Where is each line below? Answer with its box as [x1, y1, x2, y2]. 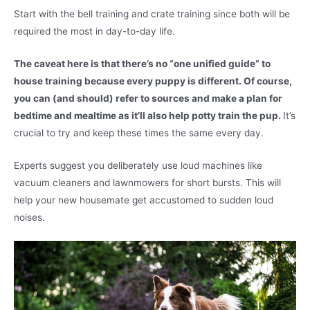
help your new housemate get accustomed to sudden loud [14, 194, 273, 206]
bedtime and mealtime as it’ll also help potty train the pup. [14, 109, 283, 121]
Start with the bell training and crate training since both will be [14, 8, 290, 19]
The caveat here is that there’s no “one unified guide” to [14, 57, 271, 69]
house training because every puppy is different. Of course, [14, 75, 292, 86]
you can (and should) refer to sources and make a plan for [14, 92, 282, 104]
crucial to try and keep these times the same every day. [14, 127, 264, 138]
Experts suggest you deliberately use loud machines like [14, 159, 262, 171]
